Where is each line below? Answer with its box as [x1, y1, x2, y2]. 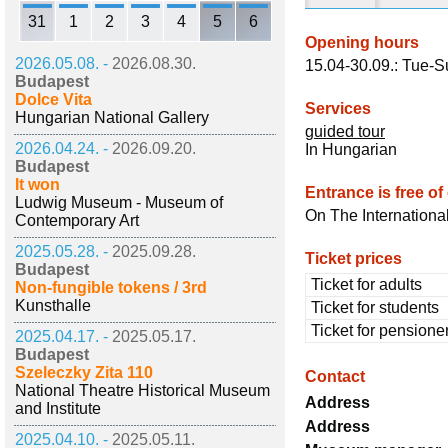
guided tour [305, 123, 385, 140]
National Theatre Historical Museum [15, 382, 270, 399]
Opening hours [305, 34, 419, 51]
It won [15, 176, 60, 193]
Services [305, 100, 371, 117]
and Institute [15, 400, 101, 417]
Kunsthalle [15, 297, 91, 314]
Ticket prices [305, 250, 402, 267]
